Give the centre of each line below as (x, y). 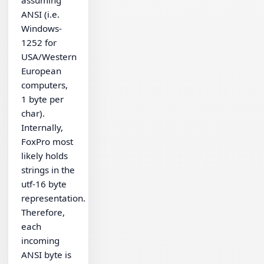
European (42, 70)
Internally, (42, 127)
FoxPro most (47, 141)
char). (33, 113)
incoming (41, 240)
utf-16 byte (44, 184)
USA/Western (49, 56)
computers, (45, 85)
